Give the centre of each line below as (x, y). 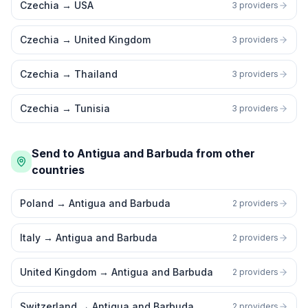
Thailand (96, 74)
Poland (37, 203)
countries (58, 170)
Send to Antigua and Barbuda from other (144, 153)
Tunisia (92, 108)
